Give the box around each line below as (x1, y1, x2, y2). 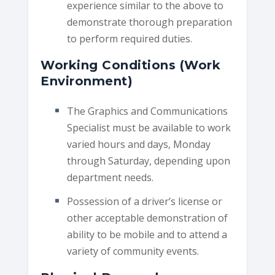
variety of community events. (66, 244, 199, 258)
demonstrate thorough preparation (66, 15, 232, 29)
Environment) (41, 74, 133, 89)
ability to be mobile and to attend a (66, 227, 227, 241)
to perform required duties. (66, 32, 192, 46)
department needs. (66, 170, 153, 184)
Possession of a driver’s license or (66, 194, 222, 208)
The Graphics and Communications (66, 104, 228, 118)
